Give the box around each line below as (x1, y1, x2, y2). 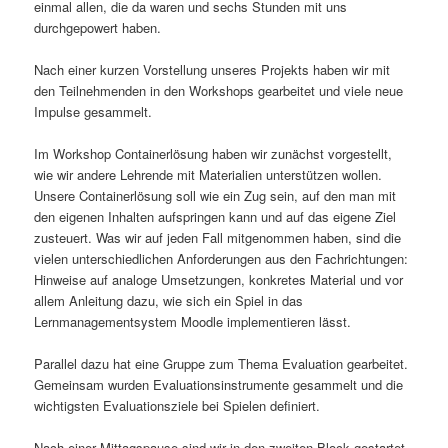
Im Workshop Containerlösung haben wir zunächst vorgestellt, (34, 143, 393, 163)
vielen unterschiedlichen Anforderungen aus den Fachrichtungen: (34, 248, 409, 268)
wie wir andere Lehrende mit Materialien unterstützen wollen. (34, 164, 383, 184)
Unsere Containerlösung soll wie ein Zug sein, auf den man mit (34, 185, 397, 205)
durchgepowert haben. (34, 17, 162, 37)
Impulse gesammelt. (34, 101, 153, 121)
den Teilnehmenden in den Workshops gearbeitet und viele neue (34, 80, 404, 100)
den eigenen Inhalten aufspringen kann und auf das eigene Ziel (34, 206, 397, 226)
